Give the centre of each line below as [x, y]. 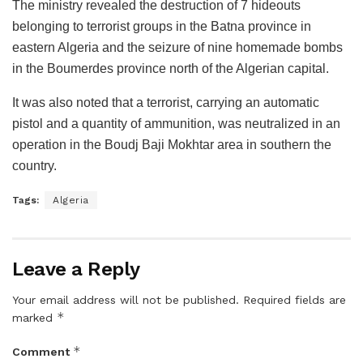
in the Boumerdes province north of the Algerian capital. [171, 68]
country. [34, 165]
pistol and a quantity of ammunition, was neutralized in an [176, 123]
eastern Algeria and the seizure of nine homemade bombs [177, 47]
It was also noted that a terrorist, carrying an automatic [166, 102]
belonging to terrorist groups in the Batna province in [162, 26]
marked [34, 317]
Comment [43, 351]
